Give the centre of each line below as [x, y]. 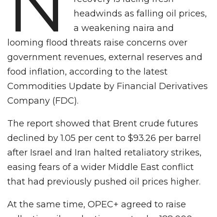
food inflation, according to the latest [87, 71]
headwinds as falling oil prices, [140, 13]
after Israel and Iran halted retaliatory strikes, [104, 152]
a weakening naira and [124, 28]
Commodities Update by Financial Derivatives [108, 86]
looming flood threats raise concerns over [97, 42]
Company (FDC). [43, 101]
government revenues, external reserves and [105, 57]
